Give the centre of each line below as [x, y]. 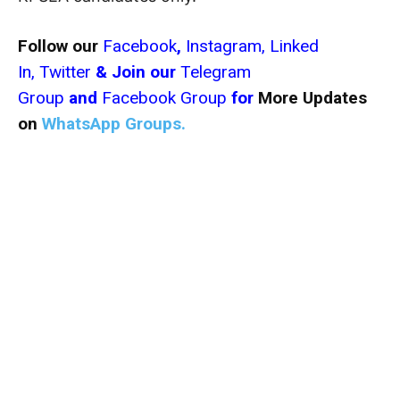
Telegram [213, 71]
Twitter [65, 71]
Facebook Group [164, 97]
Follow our [60, 46]
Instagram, [223, 46]
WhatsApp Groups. [114, 123]
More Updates [310, 97]
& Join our [133, 71]
